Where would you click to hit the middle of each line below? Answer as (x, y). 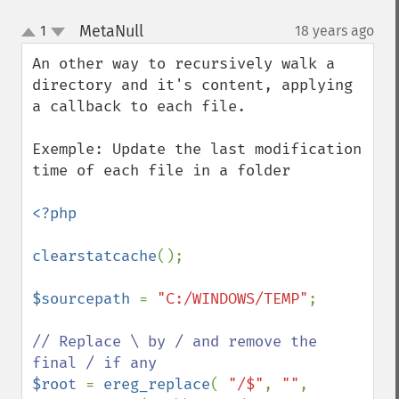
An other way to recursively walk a (183, 64)
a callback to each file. (139, 106)
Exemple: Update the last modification (197, 149)
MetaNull (111, 31)
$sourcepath (85, 299)
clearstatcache (94, 256)
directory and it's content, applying (192, 85)
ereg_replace (157, 384)
